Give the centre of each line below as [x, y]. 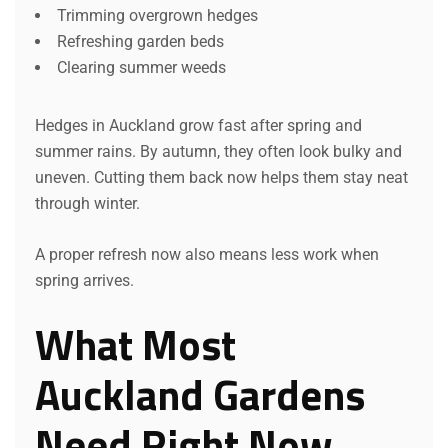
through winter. [87, 203]
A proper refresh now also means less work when [207, 254]
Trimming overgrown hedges [157, 15]
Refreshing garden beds [140, 41]
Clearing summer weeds [141, 67]
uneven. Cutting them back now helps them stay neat [221, 177]
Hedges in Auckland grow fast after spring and [198, 125]
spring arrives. [84, 280]
